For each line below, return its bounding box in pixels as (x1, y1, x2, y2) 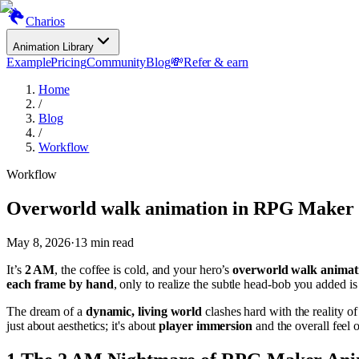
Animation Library (13, 41, 94, 53)
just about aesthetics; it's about (6, 318, 159, 333)
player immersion (159, 318, 253, 333)
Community (86, 55, 147, 69)
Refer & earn (183, 55, 248, 69)
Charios (26, 14, 65, 28)
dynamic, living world (85, 304, 203, 318)
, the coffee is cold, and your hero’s (54, 262, 233, 276)
